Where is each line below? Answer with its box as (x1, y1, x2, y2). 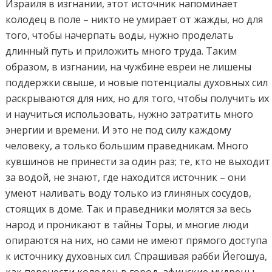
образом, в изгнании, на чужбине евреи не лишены (5, 60, 252, 74)
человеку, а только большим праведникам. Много (5, 139, 249, 153)
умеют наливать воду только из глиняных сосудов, (5, 186, 252, 200)
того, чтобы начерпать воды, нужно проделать (5, 29, 234, 42)
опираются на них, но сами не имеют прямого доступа (5, 234, 268, 248)
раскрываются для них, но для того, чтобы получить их (5, 92, 270, 106)
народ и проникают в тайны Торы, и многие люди (5, 218, 249, 232)
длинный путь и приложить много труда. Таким (5, 44, 237, 58)
